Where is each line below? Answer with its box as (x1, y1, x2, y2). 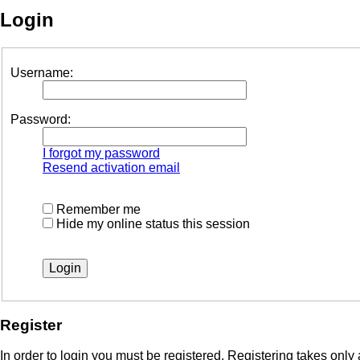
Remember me (53, 202, 141, 216)
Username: (10, 65, 73, 80)
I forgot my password (43, 145, 160, 160)
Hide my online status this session (53, 216, 250, 231)
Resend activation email (43, 160, 180, 174)
